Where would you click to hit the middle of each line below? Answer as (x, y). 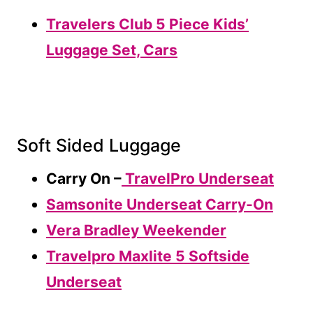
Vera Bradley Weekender (136, 230)
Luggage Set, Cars (112, 50)
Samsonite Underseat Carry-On (160, 204)
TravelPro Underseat (198, 178)
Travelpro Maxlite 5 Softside (148, 256)
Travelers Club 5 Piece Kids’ (147, 24)
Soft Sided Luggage (99, 146)
